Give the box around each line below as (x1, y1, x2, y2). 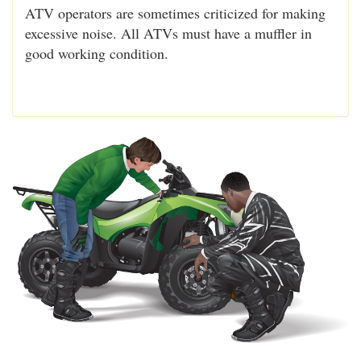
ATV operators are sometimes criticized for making (25, 2, 326, 23)
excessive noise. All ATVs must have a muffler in (25, 23, 312, 43)
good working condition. (25, 43, 168, 63)
